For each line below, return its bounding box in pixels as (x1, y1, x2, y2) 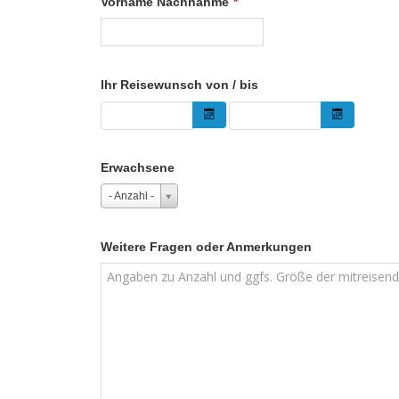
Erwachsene (101, 160, 175, 175)
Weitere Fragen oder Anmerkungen (101, 240, 312, 255)
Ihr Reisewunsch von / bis (101, 77, 258, 93)
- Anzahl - (109, 190, 154, 203)
